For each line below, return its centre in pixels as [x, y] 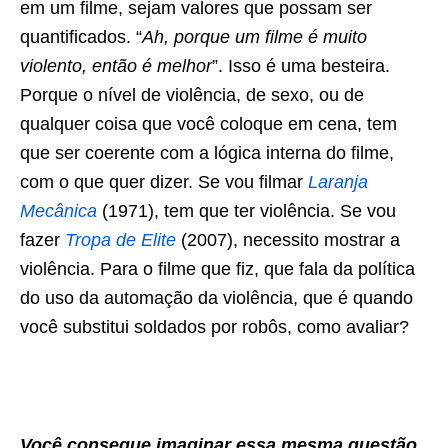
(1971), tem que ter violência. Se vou [246, 210]
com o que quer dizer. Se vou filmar [164, 181]
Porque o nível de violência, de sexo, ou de [192, 94]
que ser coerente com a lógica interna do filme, [207, 152]
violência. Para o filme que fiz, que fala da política [217, 268]
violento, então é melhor [116, 65]
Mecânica [58, 210]
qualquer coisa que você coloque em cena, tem [208, 123]
